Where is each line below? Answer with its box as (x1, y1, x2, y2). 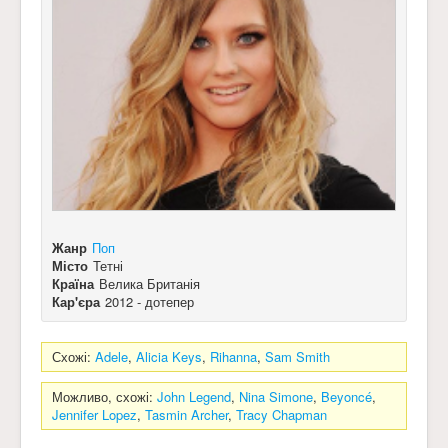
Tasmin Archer (145, 404, 228, 424)
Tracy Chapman (236, 404, 327, 424)
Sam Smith (265, 346, 330, 366)
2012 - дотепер (105, 291, 194, 311)
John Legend (157, 386, 231, 406)
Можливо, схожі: (52, 386, 157, 406)
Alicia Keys (136, 346, 202, 366)
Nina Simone (239, 386, 313, 406)
